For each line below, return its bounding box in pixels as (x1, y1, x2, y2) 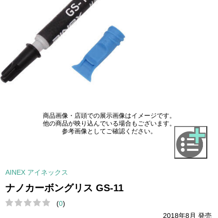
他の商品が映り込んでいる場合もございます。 (42, 120, 176, 127)
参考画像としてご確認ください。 (61, 128, 157, 135)
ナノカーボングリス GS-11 (5, 182, 124, 193)
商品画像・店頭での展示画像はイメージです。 (42, 112, 176, 120)
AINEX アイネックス (5, 168, 69, 176)
